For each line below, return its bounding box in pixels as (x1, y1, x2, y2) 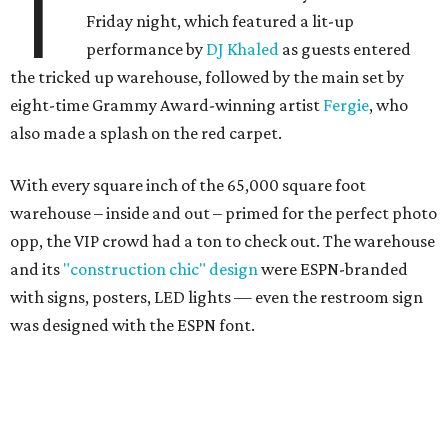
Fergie (323, 95, 369, 116)
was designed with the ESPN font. (10, 315, 255, 336)
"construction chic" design (63, 259, 258, 280)
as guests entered (282, 39, 412, 60)
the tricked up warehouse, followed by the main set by (10, 67, 404, 88)
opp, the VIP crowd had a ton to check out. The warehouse (10, 231, 435, 252)
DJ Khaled (206, 39, 283, 60)
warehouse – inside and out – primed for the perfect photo (10, 203, 437, 224)
